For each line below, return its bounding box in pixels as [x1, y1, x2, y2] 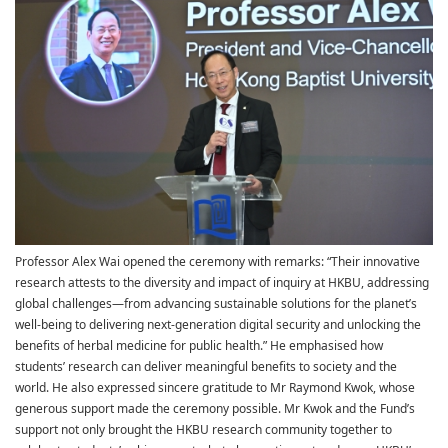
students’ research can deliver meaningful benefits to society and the [15, 358, 397, 377]
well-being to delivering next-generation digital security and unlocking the [15, 316, 421, 335]
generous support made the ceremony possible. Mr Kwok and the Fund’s [15, 400, 415, 419]
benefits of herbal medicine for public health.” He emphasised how [15, 337, 383, 356]
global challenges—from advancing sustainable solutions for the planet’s [15, 295, 417, 314]
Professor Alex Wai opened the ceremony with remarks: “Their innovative [15, 253, 420, 272]
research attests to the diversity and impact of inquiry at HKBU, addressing [15, 274, 429, 293]
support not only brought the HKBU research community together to [15, 421, 392, 440]
